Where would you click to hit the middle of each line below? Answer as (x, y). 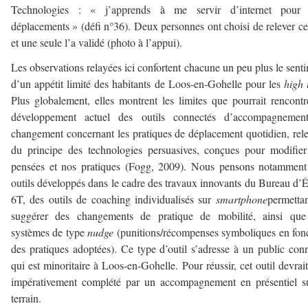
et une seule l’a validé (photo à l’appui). (97, 43)
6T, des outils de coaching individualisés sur (113, 199)
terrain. (26, 298)
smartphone (241, 199)
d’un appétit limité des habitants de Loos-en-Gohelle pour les (147, 84)
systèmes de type (49, 232)
